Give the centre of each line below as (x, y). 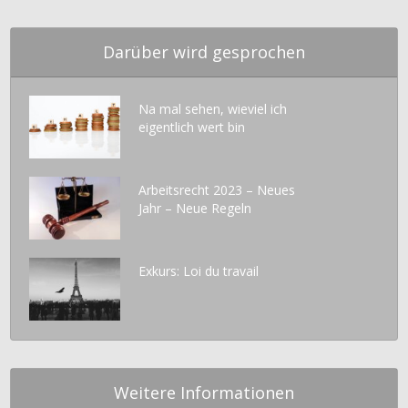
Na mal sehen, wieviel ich (213, 109)
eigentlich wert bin (192, 127)
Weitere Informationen (204, 392)
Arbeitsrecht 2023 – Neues (217, 190)
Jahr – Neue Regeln (195, 209)
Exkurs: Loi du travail (199, 271)
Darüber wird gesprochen (204, 52)
